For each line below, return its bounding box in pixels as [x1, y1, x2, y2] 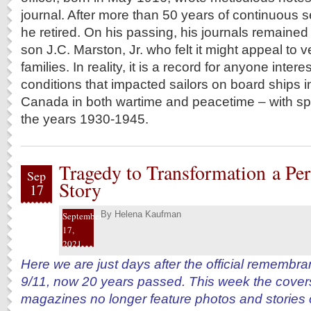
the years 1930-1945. [21, 111, 149, 126]
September [62, 210, 102, 222]
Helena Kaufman [115, 209, 181, 219]
